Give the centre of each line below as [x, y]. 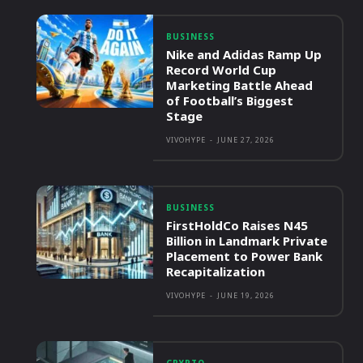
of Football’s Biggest [230, 101]
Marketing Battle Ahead [240, 85]
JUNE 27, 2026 [246, 140]
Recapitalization [216, 272]
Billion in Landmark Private [247, 241]
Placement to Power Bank [245, 256]
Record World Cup [222, 70]
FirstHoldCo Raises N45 [237, 226]
